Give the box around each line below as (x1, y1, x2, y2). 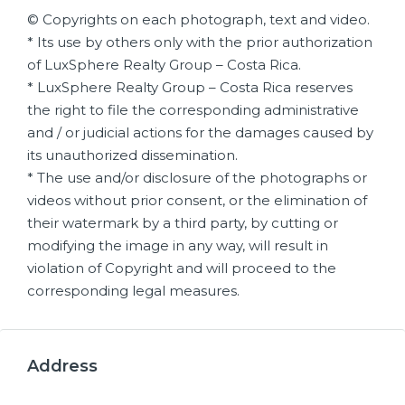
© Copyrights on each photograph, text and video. (27, 11, 370, 28)
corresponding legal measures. (27, 282, 240, 299)
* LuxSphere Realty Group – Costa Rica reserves (27, 79, 353, 96)
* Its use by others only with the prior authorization (27, 33, 372, 51)
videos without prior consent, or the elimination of (27, 192, 367, 209)
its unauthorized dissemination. (27, 146, 238, 164)
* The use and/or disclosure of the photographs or (27, 169, 367, 186)
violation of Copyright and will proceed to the (27, 259, 336, 277)
